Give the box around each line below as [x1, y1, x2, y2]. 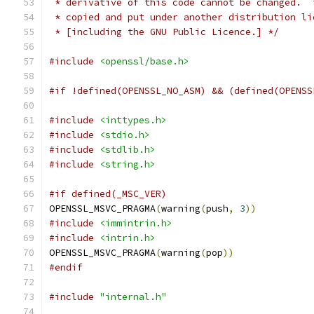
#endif [49, 261, 83, 273]
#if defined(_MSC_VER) [49, 188, 167, 200]
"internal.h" [100, 291, 167, 303]
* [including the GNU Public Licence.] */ [49, 26, 279, 38]
